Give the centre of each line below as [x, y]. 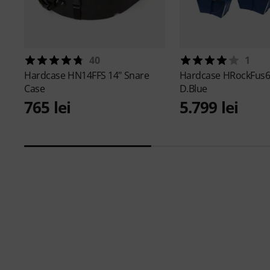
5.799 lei [209, 107]
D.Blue [193, 88]
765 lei [48, 107]
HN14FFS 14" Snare [108, 75]
